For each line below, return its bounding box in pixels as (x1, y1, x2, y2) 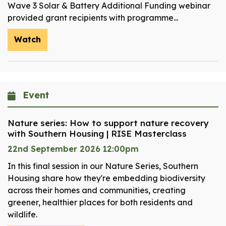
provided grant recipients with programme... (8, 13, 178, 23)
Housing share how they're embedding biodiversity (8, 173, 205, 184)
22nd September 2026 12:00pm (8, 144, 139, 154)
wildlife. (8, 209, 37, 220)
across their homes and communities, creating (8, 185, 186, 196)
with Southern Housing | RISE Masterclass (8, 128, 187, 139)
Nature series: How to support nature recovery (8, 118, 209, 129)
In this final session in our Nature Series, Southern (8, 161, 198, 172)
